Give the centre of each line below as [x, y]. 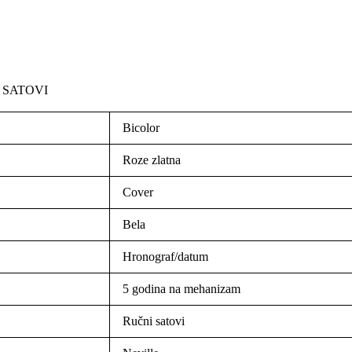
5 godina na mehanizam [181, 289]
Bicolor [141, 128]
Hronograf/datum [165, 257]
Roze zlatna [152, 160]
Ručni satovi [154, 321]
